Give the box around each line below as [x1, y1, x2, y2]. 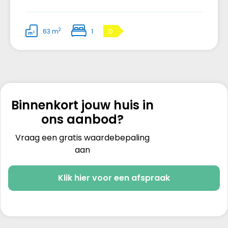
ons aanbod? [41, 111, 124, 128]
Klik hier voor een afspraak [58, 172, 170, 184]
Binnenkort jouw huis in [11, 97, 154, 114]
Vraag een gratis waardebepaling [15, 132, 150, 144]
